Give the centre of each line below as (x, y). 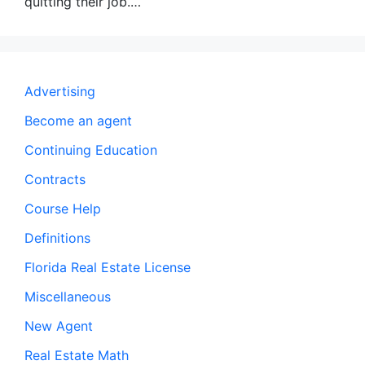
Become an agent (78, 120)
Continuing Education (91, 150)
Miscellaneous (68, 296)
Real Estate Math (77, 355)
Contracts (55, 179)
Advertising (60, 91)
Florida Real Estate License (108, 267)
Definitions (57, 237)
